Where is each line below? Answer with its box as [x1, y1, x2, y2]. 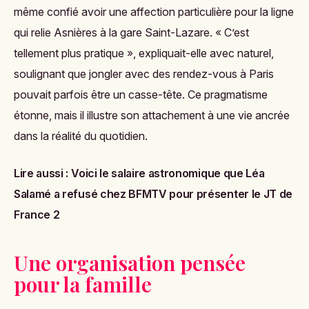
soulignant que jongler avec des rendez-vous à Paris [14, 67, 274, 81]
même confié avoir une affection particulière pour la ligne [14, 5, 294, 19]
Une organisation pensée [14, 249, 246, 277]
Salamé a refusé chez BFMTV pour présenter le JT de [14, 187, 292, 201]
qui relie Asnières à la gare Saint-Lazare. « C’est [14, 26, 249, 40]
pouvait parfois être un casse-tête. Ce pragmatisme [14, 88, 268, 102]
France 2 [14, 208, 60, 222]
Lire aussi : [14, 166, 69, 181]
